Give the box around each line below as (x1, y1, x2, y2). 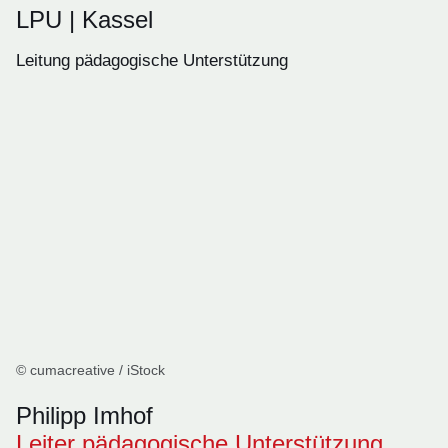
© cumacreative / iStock (16, 362, 165, 378)
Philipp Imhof (16, 402, 153, 429)
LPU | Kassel (16, 6, 153, 33)
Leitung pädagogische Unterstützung (16, 51, 288, 70)
